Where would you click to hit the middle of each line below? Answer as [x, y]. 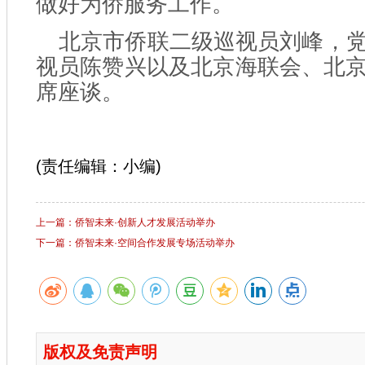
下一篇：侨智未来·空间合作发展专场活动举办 [135, 243]
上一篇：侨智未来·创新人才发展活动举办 [125, 222]
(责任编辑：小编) [99, 166]
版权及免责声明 [100, 352]
